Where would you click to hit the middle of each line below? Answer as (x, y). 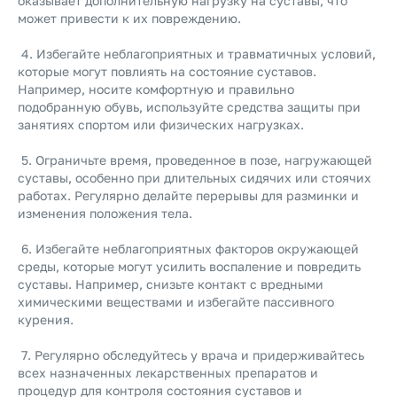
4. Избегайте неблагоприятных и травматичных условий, (197, 54)
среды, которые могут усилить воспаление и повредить (189, 266)
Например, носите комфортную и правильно (156, 89)
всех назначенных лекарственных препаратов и (168, 373)
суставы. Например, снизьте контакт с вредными (171, 284)
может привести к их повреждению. (131, 18)
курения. (47, 319)
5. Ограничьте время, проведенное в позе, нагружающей (195, 160)
